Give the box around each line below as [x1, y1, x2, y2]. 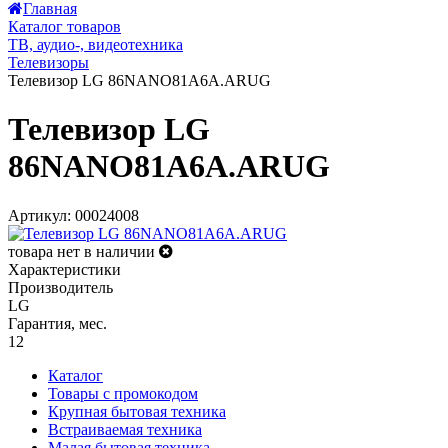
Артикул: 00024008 [8, 206, 139, 224]
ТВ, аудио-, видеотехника [8, 36, 183, 53]
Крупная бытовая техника [48, 402, 226, 420]
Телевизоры [8, 54, 89, 71]
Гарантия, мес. [8, 314, 107, 332]
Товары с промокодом [48, 384, 198, 402]
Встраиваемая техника [48, 420, 202, 438]
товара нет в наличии [8, 242, 155, 260]
